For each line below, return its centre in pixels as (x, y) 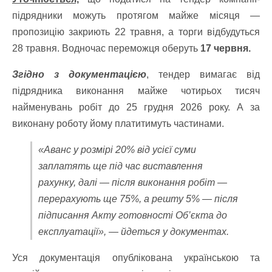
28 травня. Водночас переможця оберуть (106, 48)
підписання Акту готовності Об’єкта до (133, 215)
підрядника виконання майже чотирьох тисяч (136, 91)
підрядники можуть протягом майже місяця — (136, 15)
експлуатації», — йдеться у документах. (134, 232)
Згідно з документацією (79, 74)
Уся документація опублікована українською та (136, 258)
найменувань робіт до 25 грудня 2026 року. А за (136, 107)
